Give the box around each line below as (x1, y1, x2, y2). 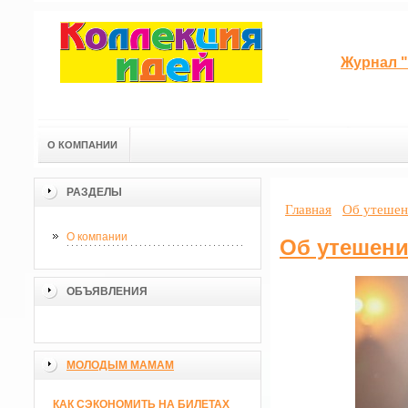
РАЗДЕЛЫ (66, 186, 122, 199)
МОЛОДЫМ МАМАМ (66, 359, 174, 372)
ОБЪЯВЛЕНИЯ (66, 285, 148, 298)
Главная (285, 202, 331, 217)
